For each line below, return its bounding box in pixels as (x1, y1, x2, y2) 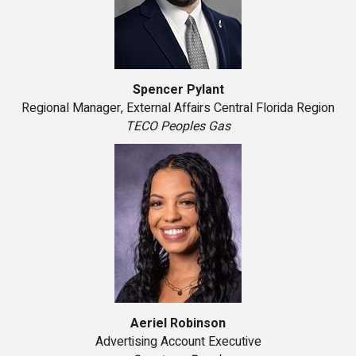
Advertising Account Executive (95, 332, 261, 352)
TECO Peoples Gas (126, 117, 230, 137)
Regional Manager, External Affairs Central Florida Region (21, 99, 335, 118)
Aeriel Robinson (130, 314, 226, 334)
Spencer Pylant (132, 80, 224, 100)
